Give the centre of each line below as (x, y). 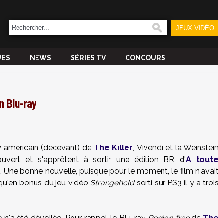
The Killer (114, 148)
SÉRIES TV (88, 58)
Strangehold (112, 183)
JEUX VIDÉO (195, 28)
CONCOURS (145, 58)
